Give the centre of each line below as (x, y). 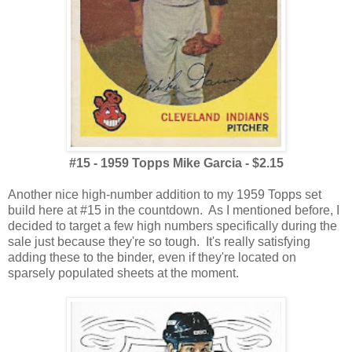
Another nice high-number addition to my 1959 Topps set (165, 195)
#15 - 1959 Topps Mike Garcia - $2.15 (176, 163)
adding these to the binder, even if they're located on (152, 258)
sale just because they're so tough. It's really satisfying (159, 242)
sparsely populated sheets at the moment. (123, 273)
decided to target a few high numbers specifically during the (172, 226)
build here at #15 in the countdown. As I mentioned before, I (174, 211)
